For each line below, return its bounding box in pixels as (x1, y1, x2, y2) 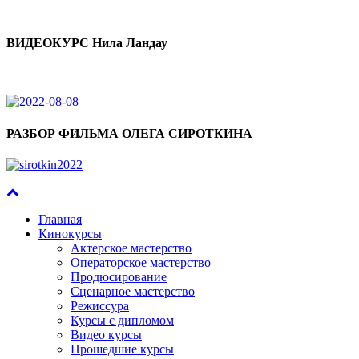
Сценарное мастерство (71, 284, 195, 298)
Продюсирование (71, 269, 167, 284)
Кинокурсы (38, 226, 102, 240)
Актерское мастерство (71, 240, 192, 255)
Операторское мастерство (71, 255, 211, 269)
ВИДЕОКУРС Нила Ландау (6, 36, 167, 50)
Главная (38, 212, 82, 226)
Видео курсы (71, 327, 142, 341)
